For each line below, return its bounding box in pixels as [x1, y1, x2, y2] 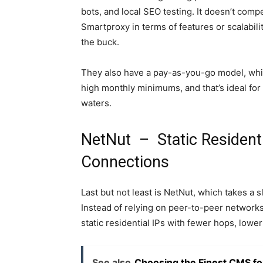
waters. [81, 97, 112, 109]
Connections [81, 153, 169, 172]
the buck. [81, 36, 119, 48]
